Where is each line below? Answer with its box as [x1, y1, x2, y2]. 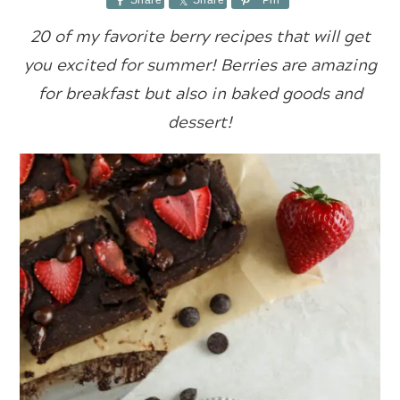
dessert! [168, 109, 232, 134]
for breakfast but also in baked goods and [37, 80, 362, 105]
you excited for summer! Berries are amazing [23, 52, 377, 77]
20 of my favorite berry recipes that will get [29, 23, 371, 48]
